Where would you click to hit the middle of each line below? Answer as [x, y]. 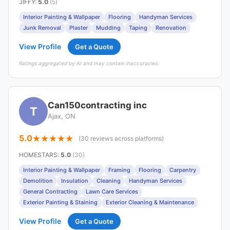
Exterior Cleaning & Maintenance [150, 202]
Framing [119, 170]
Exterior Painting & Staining [60, 202]
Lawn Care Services [112, 191]
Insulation [75, 181]
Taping [138, 28]
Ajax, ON [62, 116]
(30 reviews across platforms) [121, 138]
